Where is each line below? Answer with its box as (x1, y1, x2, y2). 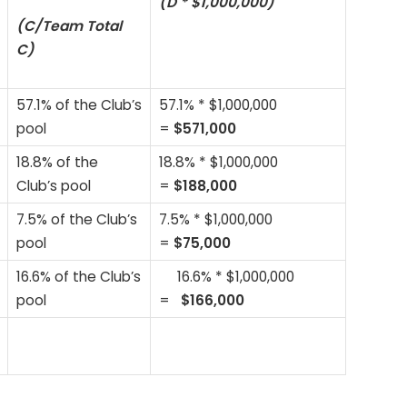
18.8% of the (16, 153, 98, 173)
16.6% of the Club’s (16, 267, 141, 287)
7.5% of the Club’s (16, 210, 137, 230)
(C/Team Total (16, 15, 122, 35)
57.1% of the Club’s (16, 95, 142, 115)
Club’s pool (16, 176, 91, 196)
